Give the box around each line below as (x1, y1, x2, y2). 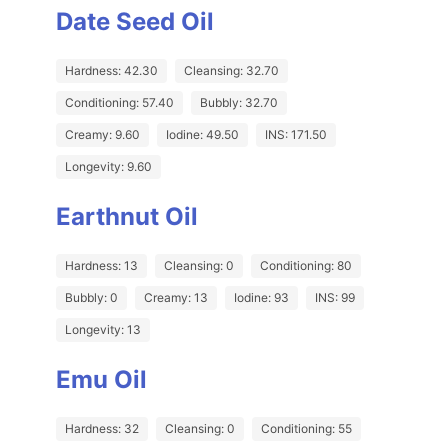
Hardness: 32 (65, 421, 139, 437)
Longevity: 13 (65, 322, 141, 338)
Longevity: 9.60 (65, 159, 152, 175)
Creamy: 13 (144, 290, 208, 306)
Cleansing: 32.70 (184, 63, 279, 79)
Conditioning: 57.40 (65, 95, 174, 111)
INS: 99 (315, 290, 355, 306)
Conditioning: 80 (260, 258, 352, 274)
